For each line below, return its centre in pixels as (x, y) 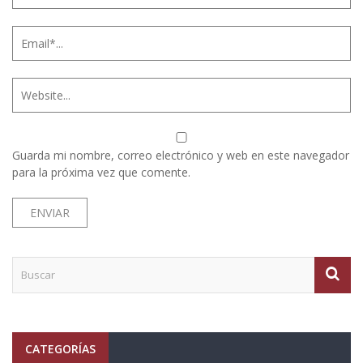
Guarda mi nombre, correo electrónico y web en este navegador (181, 155)
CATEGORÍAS (60, 348)
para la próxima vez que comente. (101, 172)
